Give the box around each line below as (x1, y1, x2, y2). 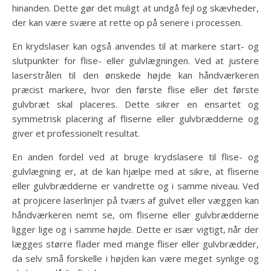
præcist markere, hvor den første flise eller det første (12, 83, 259, 96)
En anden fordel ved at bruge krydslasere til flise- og (12, 151, 259, 163)
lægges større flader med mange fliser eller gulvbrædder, (12, 238, 259, 250)
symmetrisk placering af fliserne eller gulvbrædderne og (12, 113, 259, 125)
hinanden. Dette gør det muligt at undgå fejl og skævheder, (12, 2, 259, 15)
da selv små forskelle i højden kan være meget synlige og (12, 252, 259, 265)
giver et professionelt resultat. (12, 127, 140, 140)
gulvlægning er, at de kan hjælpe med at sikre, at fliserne (12, 165, 259, 178)
